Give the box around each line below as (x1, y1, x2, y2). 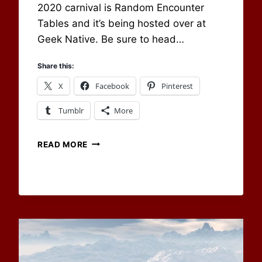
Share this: (37, 61, 74, 70)
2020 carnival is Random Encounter (37, 1, 204, 13)
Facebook (95, 80, 129, 91)
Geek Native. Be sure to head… (37, 33, 184, 45)
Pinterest (161, 80, 193, 91)
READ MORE (37, 139, 88, 149)
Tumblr (58, 105, 84, 116)
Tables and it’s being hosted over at (37, 17, 206, 29)
